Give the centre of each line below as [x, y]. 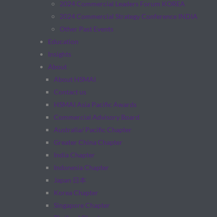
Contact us [70, 92]
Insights [59, 54]
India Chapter [74, 155]
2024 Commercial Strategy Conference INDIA [128, 16]
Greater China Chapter [88, 142]
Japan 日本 [70, 180]
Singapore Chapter [82, 205]
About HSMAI [75, 79]
